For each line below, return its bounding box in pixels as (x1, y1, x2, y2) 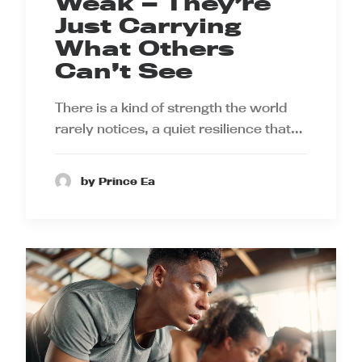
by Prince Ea (81, 174, 155, 187)
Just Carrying (55, 13, 241, 39)
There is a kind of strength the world (55, 99, 287, 116)
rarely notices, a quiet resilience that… (55, 120, 303, 137)
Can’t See (55, 58, 192, 84)
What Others (55, 36, 234, 61)
